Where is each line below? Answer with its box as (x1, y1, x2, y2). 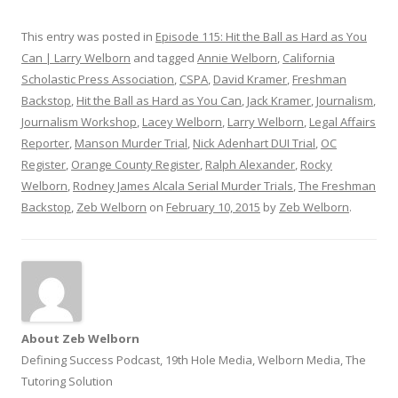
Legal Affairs (309, 114, 376, 130)
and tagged (131, 50, 197, 66)
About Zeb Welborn (21, 330, 139, 346)
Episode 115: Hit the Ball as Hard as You (155, 28, 367, 44)
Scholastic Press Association (21, 71, 174, 87)
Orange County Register (71, 156, 200, 172)
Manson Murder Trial (75, 135, 187, 151)
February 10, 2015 (166, 199, 260, 215)
